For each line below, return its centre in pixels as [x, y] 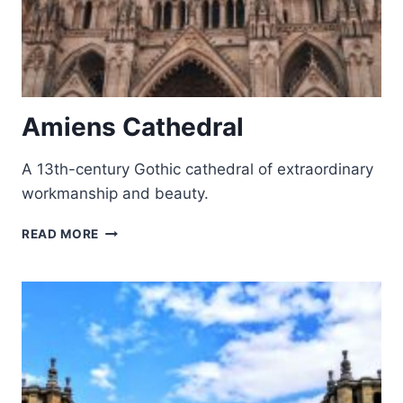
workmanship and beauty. [115, 193]
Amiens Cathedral [133, 127]
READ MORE [61, 234]
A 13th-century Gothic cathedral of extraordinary [197, 169]
